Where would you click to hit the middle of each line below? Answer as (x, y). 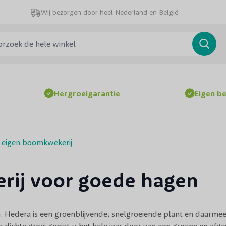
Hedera (18, 214)
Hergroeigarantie (87, 93)
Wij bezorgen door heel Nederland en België (109, 12)
